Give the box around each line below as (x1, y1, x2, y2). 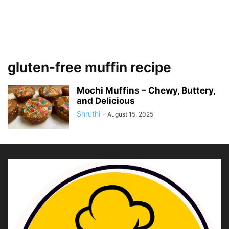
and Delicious (77, 96, 135, 106)
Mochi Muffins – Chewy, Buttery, (77, 85, 215, 96)
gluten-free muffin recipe (8, 59, 171, 75)
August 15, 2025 (107, 110, 153, 118)
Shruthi (77, 109, 100, 118)
